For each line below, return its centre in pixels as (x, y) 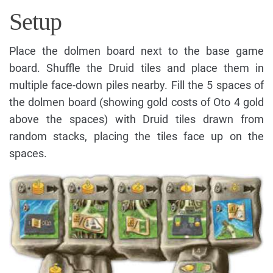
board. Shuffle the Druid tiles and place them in (136, 68)
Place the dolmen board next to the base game (136, 51)
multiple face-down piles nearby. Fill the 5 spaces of (136, 85)
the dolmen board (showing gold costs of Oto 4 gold (136, 102)
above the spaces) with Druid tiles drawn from (136, 119)
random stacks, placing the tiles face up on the (136, 136)
